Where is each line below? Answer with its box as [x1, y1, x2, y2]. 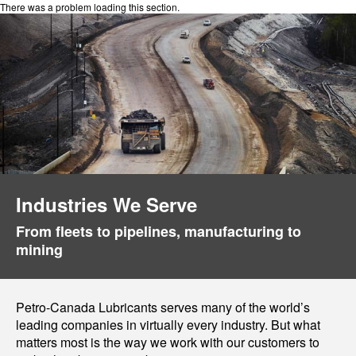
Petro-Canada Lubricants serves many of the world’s [16, 298, 310, 316]
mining [16, 239, 63, 260]
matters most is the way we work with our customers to [16, 333, 319, 351]
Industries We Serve [16, 191, 197, 218]
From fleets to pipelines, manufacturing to [16, 221, 301, 242]
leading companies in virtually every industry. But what [16, 315, 320, 334]
